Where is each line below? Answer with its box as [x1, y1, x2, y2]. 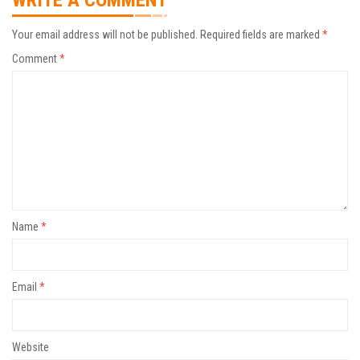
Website [12, 341, 49, 354]
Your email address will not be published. [12, 28, 198, 42]
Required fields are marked [200, 28, 322, 42]
